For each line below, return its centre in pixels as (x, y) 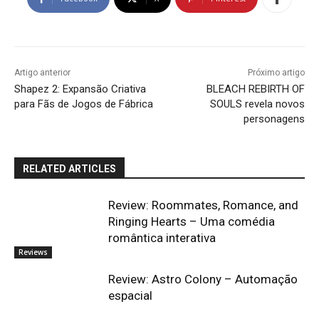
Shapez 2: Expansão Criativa (80, 89)
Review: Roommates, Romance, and (204, 205)
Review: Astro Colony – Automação (203, 279)
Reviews (33, 252)
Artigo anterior (42, 73)
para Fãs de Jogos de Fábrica (84, 104)
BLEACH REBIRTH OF (255, 89)
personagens (274, 119)
